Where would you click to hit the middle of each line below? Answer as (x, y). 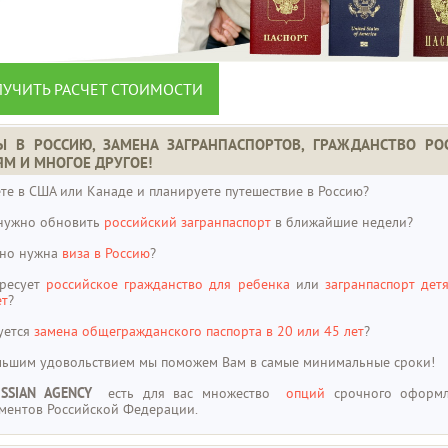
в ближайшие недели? (341, 221)
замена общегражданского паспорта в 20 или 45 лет (198, 330)
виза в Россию (105, 252)
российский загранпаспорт (187, 221)
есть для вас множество (193, 392)
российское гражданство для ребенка (167, 283)
